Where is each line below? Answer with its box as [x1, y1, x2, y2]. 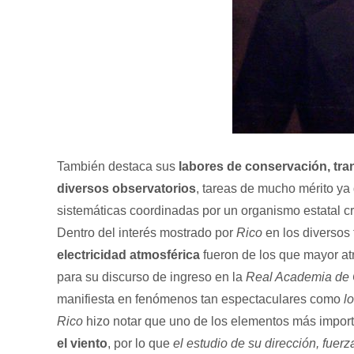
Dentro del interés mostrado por [57, 226, 236, 239]
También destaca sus [57, 160, 179, 173]
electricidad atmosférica [57, 248, 200, 262]
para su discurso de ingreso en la [57, 270, 246, 284]
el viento [57, 337, 107, 350]
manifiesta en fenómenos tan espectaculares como [57, 292, 344, 306]
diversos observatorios [57, 182, 196, 195]
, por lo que [107, 337, 173, 350]
